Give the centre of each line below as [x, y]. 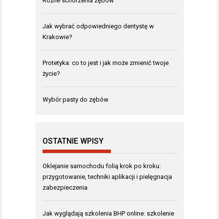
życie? [51, 73]
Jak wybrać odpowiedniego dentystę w [98, 26]
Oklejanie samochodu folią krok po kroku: [102, 166]
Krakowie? [57, 37]
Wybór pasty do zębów [76, 99]
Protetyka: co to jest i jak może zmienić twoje [106, 63]
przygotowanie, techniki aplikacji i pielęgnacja [107, 176]
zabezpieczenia [65, 187]
